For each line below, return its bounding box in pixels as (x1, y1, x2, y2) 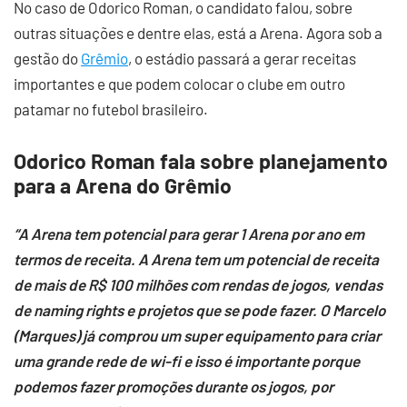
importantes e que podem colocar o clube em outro (14, 74, 345, 93)
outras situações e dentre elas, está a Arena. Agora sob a (14, 24, 382, 42)
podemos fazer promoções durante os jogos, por (14, 377, 333, 395)
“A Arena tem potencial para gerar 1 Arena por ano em (14, 224, 364, 243)
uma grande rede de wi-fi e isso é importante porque (14, 352, 360, 370)
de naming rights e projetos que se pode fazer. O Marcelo (14, 301, 385, 319)
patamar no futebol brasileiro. (14, 100, 208, 118)
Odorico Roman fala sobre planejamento (14, 148, 388, 174)
